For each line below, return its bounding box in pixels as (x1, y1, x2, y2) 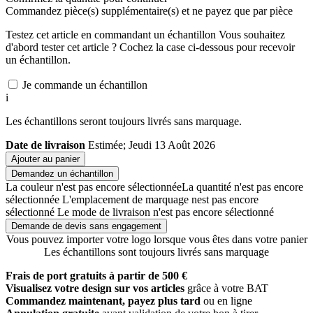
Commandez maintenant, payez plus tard (6, 295, 201, 307)
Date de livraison (6, 139, 85, 152)
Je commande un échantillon (22, 79, 147, 92)
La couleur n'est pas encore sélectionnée (6, 181, 182, 194)
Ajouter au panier (11, 154, 80, 165)
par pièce (253, 5, 293, 17)
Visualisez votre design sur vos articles (6, 282, 184, 295)
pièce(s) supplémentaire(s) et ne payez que (64, 5, 253, 17)
